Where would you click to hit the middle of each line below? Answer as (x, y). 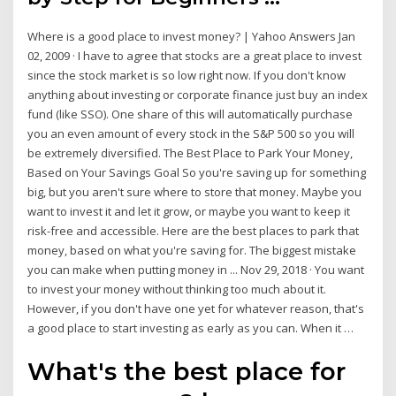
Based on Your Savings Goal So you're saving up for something (197, 173)
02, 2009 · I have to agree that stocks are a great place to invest (195, 56)
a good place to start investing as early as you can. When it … (191, 328)
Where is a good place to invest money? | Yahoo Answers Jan (192, 37)
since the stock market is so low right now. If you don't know (187, 76)
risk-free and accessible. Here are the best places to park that (194, 231)
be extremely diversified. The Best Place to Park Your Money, (190, 153)
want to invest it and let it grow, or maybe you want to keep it (189, 212)
